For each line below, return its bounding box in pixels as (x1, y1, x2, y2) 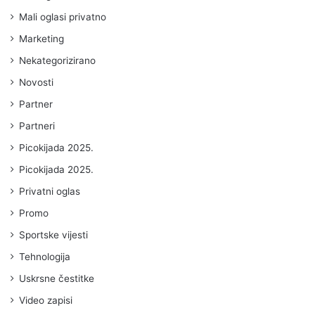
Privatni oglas (19, 186, 80, 197)
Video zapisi (19, 295, 72, 306)
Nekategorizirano (19, 55, 96, 66)
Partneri (19, 120, 55, 131)
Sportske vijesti (19, 229, 88, 240)
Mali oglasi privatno (19, 11, 106, 22)
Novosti (19, 77, 53, 88)
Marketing (19, 33, 64, 44)
